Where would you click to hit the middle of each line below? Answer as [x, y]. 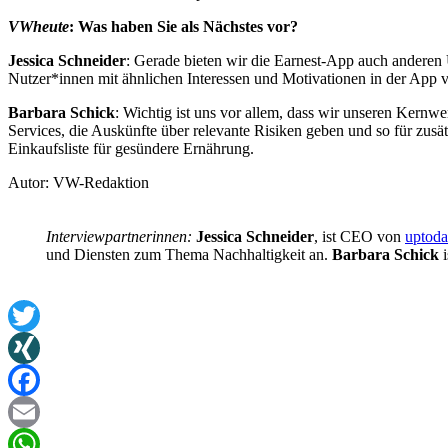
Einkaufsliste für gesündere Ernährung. [131, 149]
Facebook [39, 412]
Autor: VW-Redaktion [78, 183]
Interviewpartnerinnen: [121, 237]
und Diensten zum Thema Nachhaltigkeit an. [189, 255]
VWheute [38, 27]
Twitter [30, 348]
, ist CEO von [359, 237]
